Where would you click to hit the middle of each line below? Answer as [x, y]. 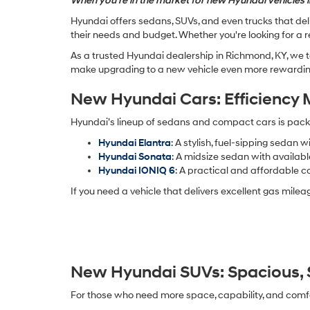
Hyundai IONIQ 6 [137, 170]
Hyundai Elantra [135, 143]
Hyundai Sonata [135, 156]
